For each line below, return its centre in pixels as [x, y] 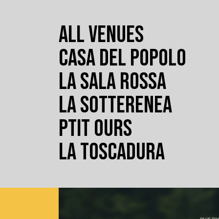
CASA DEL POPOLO [122, 58]
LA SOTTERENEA [115, 105]
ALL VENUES [101, 35]
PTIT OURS [95, 129]
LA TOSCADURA [112, 152]
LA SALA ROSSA [112, 82]
